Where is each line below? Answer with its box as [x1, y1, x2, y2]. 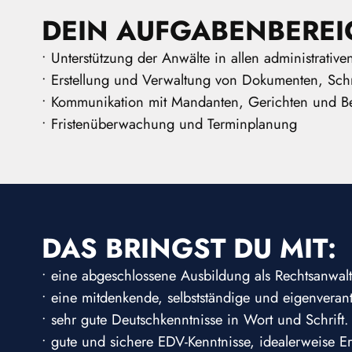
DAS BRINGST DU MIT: [42, 228, 337, 268]
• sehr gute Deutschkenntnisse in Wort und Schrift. [42, 308, 350, 330]
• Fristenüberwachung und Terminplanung [42, 112, 298, 134]
